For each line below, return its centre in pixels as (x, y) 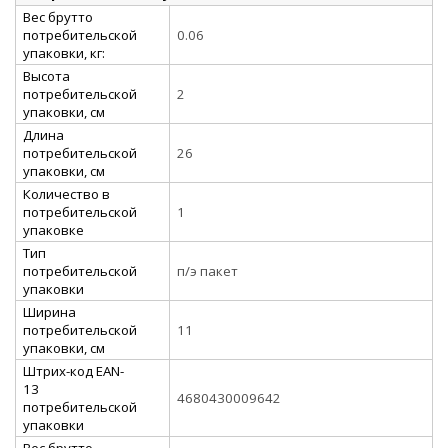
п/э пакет (207, 270)
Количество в (66, 193)
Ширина (49, 311)
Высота (46, 75)
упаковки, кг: (64, 52)
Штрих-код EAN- (73, 370)
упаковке (53, 229)
